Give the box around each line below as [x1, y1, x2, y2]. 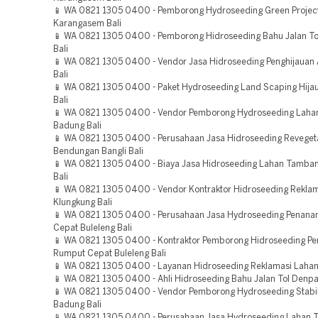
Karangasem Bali [53, 20, 121, 28]
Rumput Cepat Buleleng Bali [53, 250, 166, 258]
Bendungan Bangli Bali [53, 148, 143, 155]
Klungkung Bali [53, 199, 112, 207]
